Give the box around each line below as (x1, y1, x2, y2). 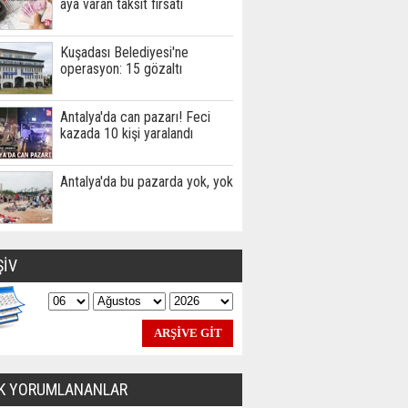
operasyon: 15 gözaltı (60, 60, 182, 77)
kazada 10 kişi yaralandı (60, 125, 193, 142)
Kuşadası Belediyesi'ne (60, 44, 189, 61)
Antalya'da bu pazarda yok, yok (60, 173, 233, 190)
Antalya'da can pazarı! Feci (60, 108, 210, 126)
